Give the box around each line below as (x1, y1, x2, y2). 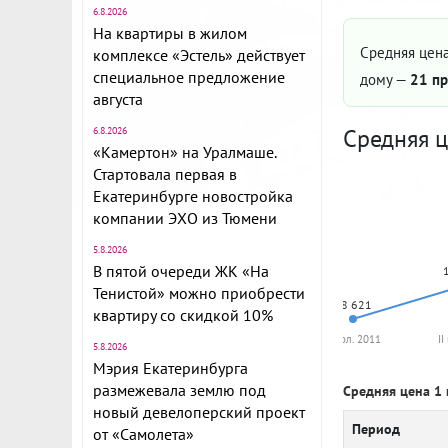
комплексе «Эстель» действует (93, 45, 305, 65)
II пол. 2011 (325, 332, 381, 346)
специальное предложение (93, 67, 285, 87)
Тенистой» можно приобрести (93, 283, 305, 303)
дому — (360, 70, 410, 89)
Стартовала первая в (93, 164, 237, 184)
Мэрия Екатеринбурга (93, 358, 248, 378)
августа (93, 89, 143, 109)
